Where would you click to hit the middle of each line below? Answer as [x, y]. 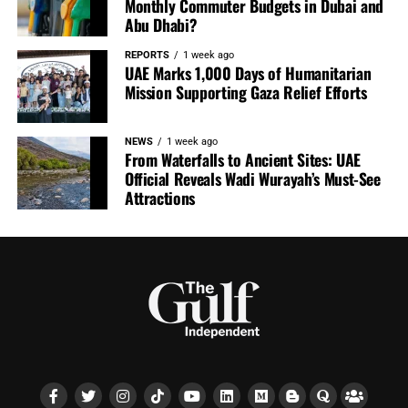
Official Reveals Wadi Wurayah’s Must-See [252, 179]
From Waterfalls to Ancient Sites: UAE [242, 160]
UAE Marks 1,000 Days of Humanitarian [248, 73]
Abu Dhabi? [161, 25]
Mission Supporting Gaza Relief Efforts [245, 92]
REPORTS [147, 56]
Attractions [159, 198]
